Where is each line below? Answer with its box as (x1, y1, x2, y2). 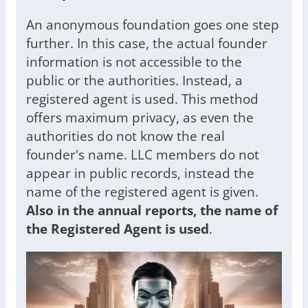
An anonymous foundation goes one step (26, 15, 279, 34)
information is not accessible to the (26, 52, 242, 71)
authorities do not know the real (26, 126, 225, 146)
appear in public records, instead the (26, 164, 254, 183)
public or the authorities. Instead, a (26, 71, 243, 90)
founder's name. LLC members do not (26, 145, 259, 164)
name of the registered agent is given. (26, 182, 258, 201)
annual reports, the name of (98, 201, 278, 220)
